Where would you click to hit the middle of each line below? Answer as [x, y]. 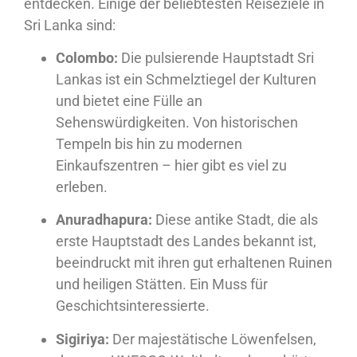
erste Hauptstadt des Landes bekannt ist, [186, 241]
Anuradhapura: [104, 220]
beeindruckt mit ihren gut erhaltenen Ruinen [194, 263]
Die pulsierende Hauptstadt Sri [216, 57]
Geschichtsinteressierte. [133, 306]
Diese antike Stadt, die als [235, 220]
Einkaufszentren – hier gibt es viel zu [171, 165]
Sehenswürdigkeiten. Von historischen [177, 122]
